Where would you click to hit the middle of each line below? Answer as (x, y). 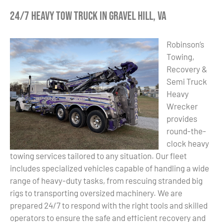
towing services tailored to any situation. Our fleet (98, 156)
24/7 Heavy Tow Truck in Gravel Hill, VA (88, 16)
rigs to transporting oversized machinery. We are (96, 193)
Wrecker (182, 106)
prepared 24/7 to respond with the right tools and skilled (109, 205)
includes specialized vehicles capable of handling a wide (110, 168)
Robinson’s (185, 44)
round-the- (186, 131)
